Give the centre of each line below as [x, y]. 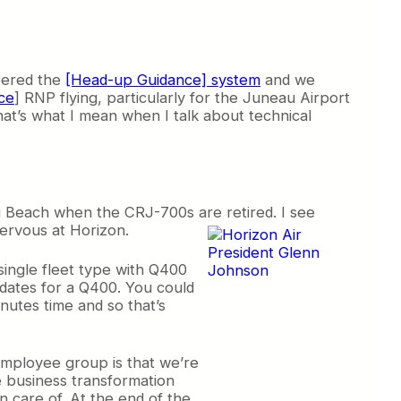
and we [288, 80]
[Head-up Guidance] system [163, 80]
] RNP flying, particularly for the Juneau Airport [182, 98]
